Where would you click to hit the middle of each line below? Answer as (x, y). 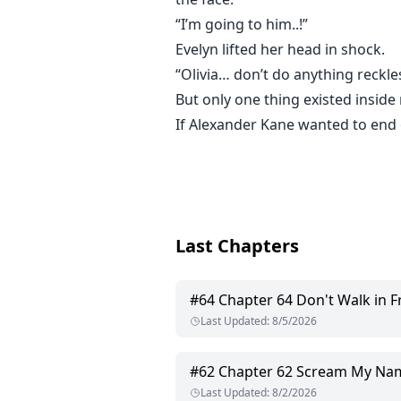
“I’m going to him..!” (242, 25)
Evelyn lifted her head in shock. (280, 50)
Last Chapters (237, 246)
